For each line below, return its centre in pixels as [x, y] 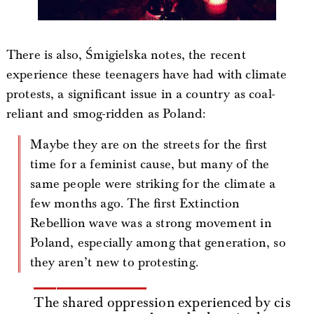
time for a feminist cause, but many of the [150, 164]
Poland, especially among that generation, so [158, 243]
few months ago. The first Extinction [135, 203]
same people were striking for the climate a [153, 184]
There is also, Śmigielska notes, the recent [126, 55]
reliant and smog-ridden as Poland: [106, 114]
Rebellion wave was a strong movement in [151, 223]
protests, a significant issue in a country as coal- [140, 94]
